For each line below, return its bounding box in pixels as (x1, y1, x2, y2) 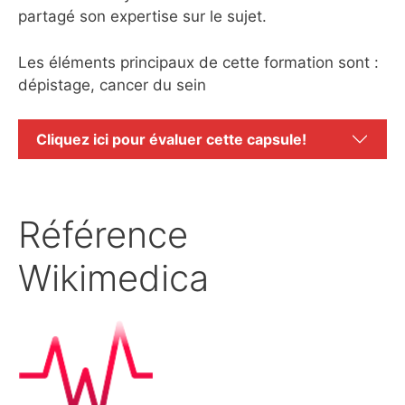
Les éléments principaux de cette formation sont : (18, 52, 379, 71)
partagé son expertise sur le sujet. (18, 7, 267, 26)
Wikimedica (18, 256, 209, 301)
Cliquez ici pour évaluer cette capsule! (36, 130, 306, 149)
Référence (18, 212, 188, 258)
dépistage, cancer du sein (18, 75, 206, 94)
